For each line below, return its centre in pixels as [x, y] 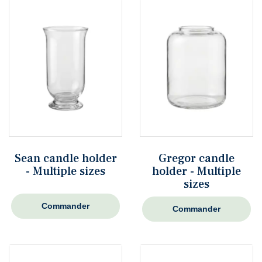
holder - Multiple [196, 171]
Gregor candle [196, 158]
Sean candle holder [65, 158]
